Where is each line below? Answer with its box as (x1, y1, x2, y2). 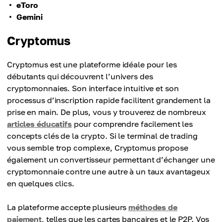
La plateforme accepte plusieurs (7, 202, 129, 212)
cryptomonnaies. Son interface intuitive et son (7, 83, 179, 93)
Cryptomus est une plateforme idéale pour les (7, 59, 177, 69)
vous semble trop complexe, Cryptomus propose (7, 143, 188, 153)
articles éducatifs (7, 119, 72, 129)
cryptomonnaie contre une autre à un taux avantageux (7, 166, 210, 176)
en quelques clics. (7, 178, 74, 188)
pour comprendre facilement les (71, 119, 193, 129)
